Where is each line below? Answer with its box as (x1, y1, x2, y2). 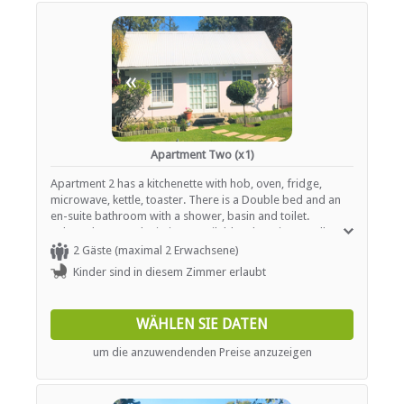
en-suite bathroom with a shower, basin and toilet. (50, 209, 309, 224)
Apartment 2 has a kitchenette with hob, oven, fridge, (50, 177, 322, 191)
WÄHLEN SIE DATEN (136, 316, 268, 334)
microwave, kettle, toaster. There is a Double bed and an (50, 193, 341, 207)
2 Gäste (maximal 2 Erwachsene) (73, 243, 239, 258)
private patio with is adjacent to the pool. (50, 242, 261, 256)
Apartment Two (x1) (150, 148, 254, 162)
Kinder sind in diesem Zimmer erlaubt (73, 265, 266, 280)
